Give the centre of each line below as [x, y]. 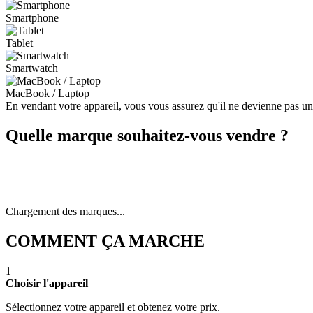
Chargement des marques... [65, 212]
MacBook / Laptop [48, 94]
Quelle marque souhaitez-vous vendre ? [147, 136]
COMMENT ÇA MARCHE [105, 241]
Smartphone [32, 18]
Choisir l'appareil [47, 283]
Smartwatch [32, 68]
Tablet [19, 43]
